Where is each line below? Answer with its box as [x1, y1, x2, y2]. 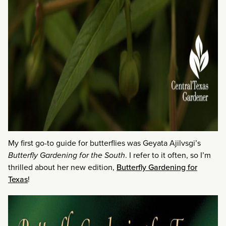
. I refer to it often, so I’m [125, 149, 211, 161]
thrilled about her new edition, [8, 161, 117, 174]
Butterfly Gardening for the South [8, 149, 125, 161]
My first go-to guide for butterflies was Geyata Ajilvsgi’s [8, 137, 201, 149]
